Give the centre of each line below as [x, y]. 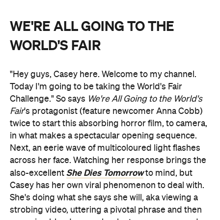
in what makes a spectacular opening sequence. [103, 136]
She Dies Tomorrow [105, 173]
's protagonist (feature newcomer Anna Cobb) [113, 111]
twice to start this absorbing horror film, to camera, [109, 124]
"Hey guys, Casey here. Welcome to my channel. [103, 74]
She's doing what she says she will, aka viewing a [104, 198]
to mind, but [168, 173]
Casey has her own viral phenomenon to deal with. [107, 185]
